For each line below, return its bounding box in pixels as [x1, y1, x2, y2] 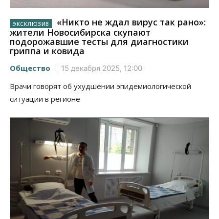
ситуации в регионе [10, 93, 80, 104]
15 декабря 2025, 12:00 [61, 63, 142, 73]
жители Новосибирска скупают [10, 26, 151, 38]
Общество [10, 63, 50, 73]
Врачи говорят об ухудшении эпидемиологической [10, 81, 191, 91]
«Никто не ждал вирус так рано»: [54, 16, 206, 28]
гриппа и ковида [10, 44, 85, 57]
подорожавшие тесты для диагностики [10, 35, 189, 47]
